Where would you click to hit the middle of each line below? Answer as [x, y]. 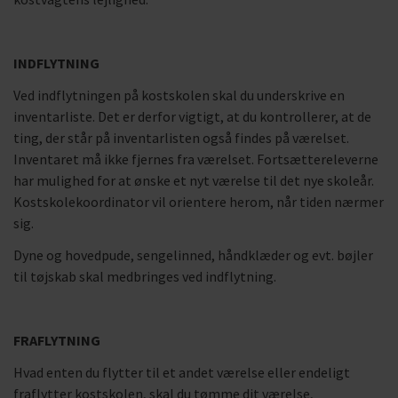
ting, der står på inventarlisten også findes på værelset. [181, 138]
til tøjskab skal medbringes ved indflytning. [145, 276]
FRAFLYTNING [57, 340]
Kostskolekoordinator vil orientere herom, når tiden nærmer [199, 202]
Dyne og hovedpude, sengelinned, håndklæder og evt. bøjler [193, 255]
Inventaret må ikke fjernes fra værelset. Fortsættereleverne [196, 159]
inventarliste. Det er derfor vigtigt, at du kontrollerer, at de [192, 116]
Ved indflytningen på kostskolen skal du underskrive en [179, 95]
